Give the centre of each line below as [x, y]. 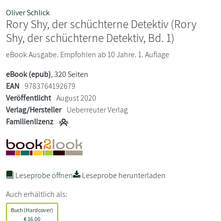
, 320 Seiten [70, 74]
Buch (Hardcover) [32, 210]
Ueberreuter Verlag [97, 110]
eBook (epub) [28, 74]
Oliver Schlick [28, 12]
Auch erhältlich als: [37, 194]
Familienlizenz [30, 121]
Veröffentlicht [28, 98]
